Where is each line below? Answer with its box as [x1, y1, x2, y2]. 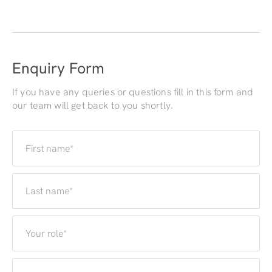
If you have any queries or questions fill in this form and [12, 86, 254, 99]
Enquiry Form [12, 58, 104, 79]
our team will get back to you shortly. [12, 99, 174, 112]
